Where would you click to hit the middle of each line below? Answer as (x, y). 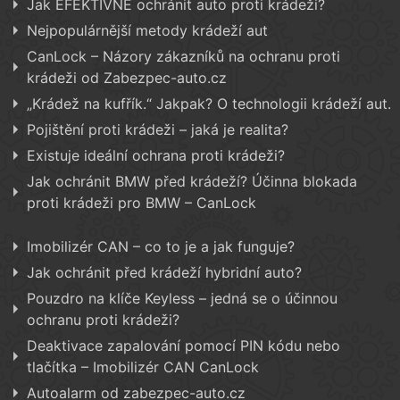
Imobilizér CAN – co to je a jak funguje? (161, 247)
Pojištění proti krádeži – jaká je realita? (158, 130)
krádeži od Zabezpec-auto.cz (127, 78)
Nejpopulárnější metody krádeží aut (147, 31)
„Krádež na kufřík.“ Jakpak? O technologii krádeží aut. (209, 104)
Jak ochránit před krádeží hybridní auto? (164, 273)
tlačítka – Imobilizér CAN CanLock (143, 367)
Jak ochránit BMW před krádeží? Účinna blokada (192, 182)
